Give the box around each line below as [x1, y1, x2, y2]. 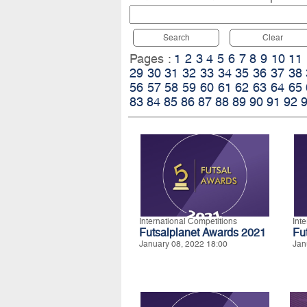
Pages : [130, 51, 175, 66]
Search [162, 33, 190, 43]
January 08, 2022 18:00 [139, 239, 228, 249]
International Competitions [139, 217, 237, 227]
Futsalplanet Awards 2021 [139, 226, 266, 240]
